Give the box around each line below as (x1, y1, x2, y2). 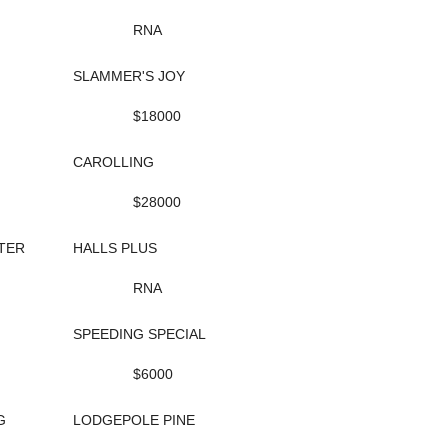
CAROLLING (73, 154, 154, 170)
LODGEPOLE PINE (73, 412, 195, 428)
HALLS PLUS (73, 240, 157, 256)
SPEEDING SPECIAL (73, 326, 206, 342)
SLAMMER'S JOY (73, 68, 185, 84)
